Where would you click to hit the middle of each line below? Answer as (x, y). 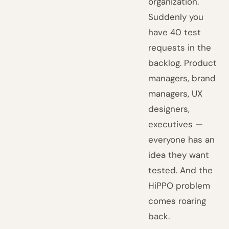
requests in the (180, 48)
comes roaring (177, 201)
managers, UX (176, 94)
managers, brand (182, 78)
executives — (176, 124)
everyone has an (182, 140)
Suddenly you (176, 17)
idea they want (179, 155)
